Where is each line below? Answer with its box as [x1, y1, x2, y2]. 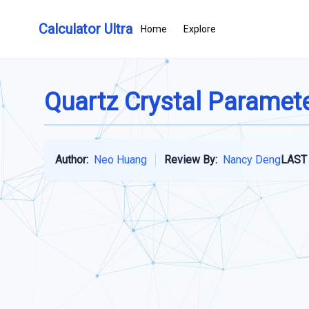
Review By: [164, 153, 217, 166]
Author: [55, 153, 88, 166]
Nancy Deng [223, 153, 281, 166]
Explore [183, 23, 216, 34]
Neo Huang [94, 153, 147, 166]
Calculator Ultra [39, 21, 132, 37]
